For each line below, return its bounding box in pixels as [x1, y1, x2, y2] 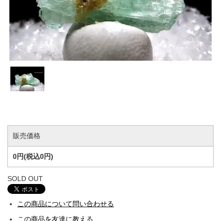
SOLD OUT [7, 175, 43, 183]
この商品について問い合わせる [17, 200, 114, 208]
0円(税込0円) [13, 152, 53, 160]
